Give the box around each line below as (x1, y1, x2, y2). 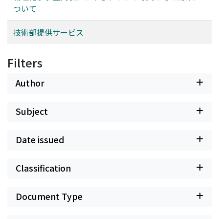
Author (16, 77, 44, 89)
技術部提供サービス (13, 26, 84, 38)
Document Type (16, 190, 83, 202)
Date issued (16, 133, 65, 146)
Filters (7, 54, 43, 71)
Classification (16, 162, 71, 174)
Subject (16, 105, 48, 117)
